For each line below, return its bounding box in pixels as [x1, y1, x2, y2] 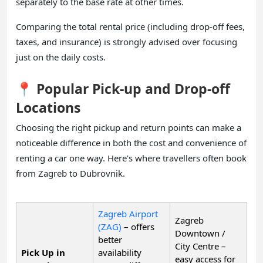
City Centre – [175, 240, 226, 252]
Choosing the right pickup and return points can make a [16, 121, 241, 133]
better [98, 233, 122, 245]
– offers [122, 220, 154, 232]
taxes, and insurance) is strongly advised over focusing [16, 35, 237, 48]
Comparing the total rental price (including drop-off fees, [16, 20, 245, 32]
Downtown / [175, 227, 225, 239]
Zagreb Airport [98, 207, 158, 220]
